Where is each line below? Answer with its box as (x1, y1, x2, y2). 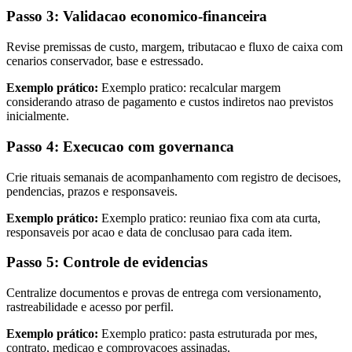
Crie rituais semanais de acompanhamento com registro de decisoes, (6, 170, 341, 184)
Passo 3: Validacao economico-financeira (6, 8, 267, 25)
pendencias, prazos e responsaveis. (6, 184, 178, 198)
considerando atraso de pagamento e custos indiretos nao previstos (6, 95, 333, 109)
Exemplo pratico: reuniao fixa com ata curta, (98, 211, 321, 225)
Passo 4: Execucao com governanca (6, 137, 234, 155)
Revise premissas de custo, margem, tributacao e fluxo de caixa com (6, 40, 343, 54)
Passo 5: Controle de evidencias (6, 254, 207, 271)
